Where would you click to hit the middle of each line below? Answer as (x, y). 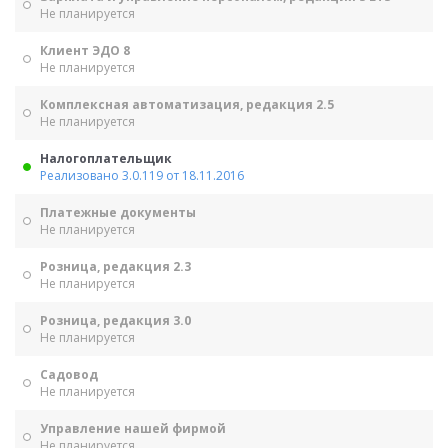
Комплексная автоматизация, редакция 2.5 (187, 104)
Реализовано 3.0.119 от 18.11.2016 (142, 175)
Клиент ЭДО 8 (85, 50)
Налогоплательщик (106, 158)
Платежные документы (118, 212)
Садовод (69, 374)
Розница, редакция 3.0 (115, 320)
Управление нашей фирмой (133, 428)
